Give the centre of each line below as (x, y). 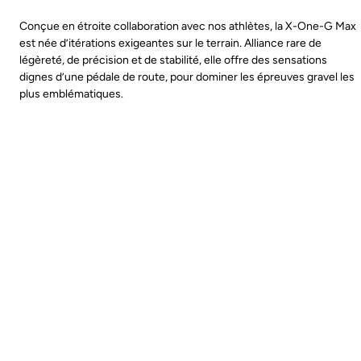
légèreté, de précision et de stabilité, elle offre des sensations (173, 60)
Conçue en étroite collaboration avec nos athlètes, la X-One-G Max (188, 27)
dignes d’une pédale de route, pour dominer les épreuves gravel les (187, 77)
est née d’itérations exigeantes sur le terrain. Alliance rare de (170, 44)
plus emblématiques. (71, 94)
